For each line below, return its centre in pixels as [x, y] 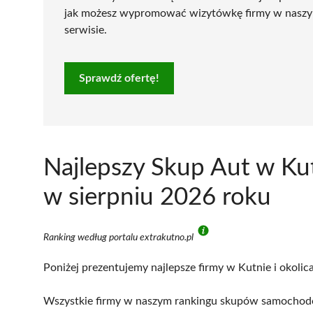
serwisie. [86, 30]
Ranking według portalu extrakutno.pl [119, 237]
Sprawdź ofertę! [119, 78]
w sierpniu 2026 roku [157, 197]
